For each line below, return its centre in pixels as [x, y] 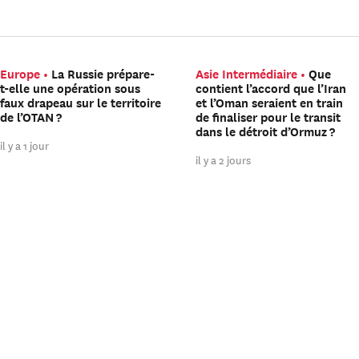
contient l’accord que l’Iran [271, 88]
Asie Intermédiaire [247, 73]
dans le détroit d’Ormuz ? [267, 131]
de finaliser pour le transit [268, 117]
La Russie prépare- [103, 73]
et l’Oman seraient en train [270, 102]
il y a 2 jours [224, 159]
